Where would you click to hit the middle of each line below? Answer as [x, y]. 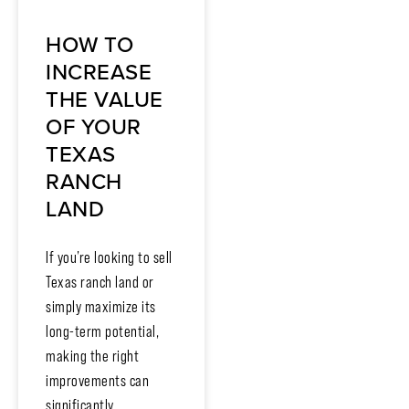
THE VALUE [105, 99]
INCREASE [99, 72]
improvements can [97, 380]
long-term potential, [102, 331]
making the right [92, 356]
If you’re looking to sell [109, 257]
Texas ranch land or [100, 282]
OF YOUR [94, 126]
